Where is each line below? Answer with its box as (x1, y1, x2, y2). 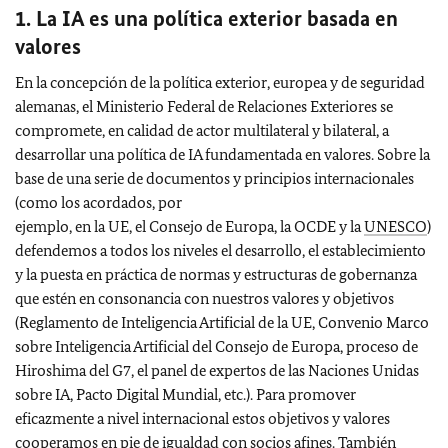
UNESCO (364, 216, 427, 236)
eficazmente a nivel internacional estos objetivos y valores (15, 408, 390, 428)
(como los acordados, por (15, 192, 182, 212)
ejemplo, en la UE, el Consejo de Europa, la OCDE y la (15, 216, 364, 236)
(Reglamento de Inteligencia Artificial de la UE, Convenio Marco (15, 312, 429, 332)
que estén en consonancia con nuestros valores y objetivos (15, 288, 394, 308)
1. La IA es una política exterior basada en (15, 4, 398, 32)
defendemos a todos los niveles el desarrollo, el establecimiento (15, 240, 426, 260)
